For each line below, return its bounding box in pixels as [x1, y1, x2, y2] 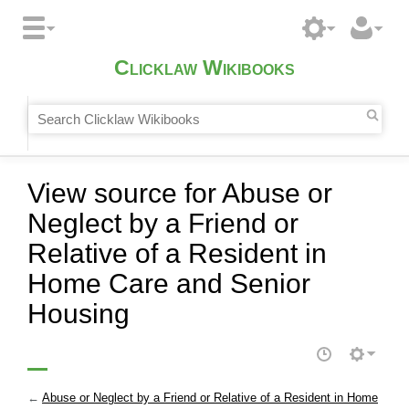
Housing [27, 298, 130, 329]
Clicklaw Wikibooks [114, 57, 295, 80]
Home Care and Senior [27, 267, 310, 299]
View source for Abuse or [27, 177, 332, 208]
